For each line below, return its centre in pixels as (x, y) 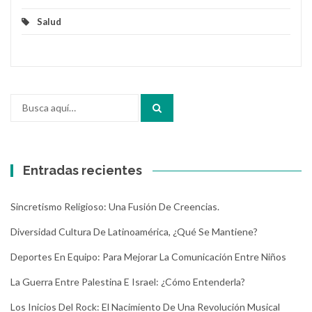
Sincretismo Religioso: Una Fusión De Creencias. (115, 206)
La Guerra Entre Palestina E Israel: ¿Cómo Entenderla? (128, 281)
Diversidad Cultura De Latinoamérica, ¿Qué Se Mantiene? (134, 231)
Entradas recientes (83, 170)
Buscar (25, 100)
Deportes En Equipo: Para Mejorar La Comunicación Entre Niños (148, 256)
